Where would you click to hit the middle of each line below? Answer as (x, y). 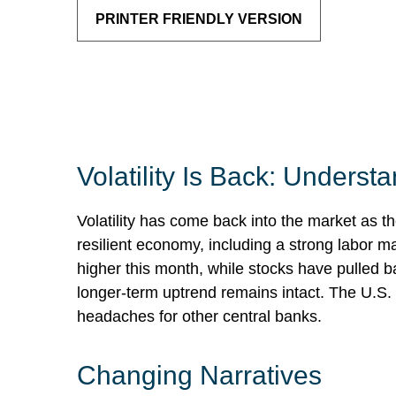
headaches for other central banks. (199, 316)
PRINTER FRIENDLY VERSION (199, 19)
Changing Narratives (199, 375)
